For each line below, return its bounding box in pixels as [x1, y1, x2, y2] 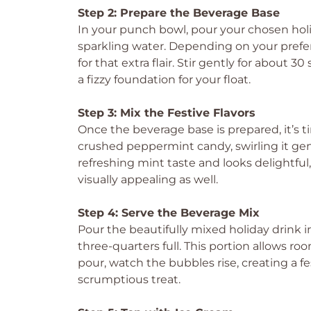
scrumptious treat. [78, 273, 180, 286]
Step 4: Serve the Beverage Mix [78, 206, 260, 219]
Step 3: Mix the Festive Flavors [78, 106, 255, 119]
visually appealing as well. [78, 173, 218, 186]
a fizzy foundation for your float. [78, 73, 251, 86]
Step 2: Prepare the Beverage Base [78, 6, 280, 19]
